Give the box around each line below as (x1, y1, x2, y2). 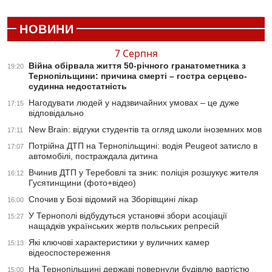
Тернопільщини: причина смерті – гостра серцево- (29, 70, 247, 81)
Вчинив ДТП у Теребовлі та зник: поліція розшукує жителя (29, 167, 259, 177)
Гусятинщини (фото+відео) (29, 177, 136, 188)
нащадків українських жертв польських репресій (29, 220, 219, 231)
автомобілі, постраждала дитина (29, 151, 158, 161)
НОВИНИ (19, 22, 73, 36)
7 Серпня (114, 46, 158, 60)
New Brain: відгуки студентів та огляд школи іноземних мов (29, 124, 262, 134)
